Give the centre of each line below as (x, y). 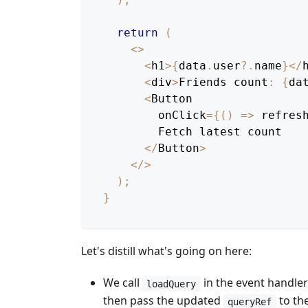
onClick (155, 115)
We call (123, 283)
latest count (237, 132)
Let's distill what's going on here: (166, 251)
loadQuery (172, 284)
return (137, 33)
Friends (203, 82)
